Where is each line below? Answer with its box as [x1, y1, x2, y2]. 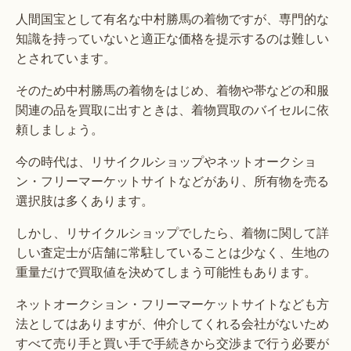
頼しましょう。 [16, 120, 103, 139]
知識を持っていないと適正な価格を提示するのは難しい [16, 29, 329, 48]
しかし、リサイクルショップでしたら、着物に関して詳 [16, 223, 329, 242]
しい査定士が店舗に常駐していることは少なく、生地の [16, 243, 329, 262]
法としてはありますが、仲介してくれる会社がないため [16, 314, 329, 333]
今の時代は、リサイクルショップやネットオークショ [16, 152, 317, 171]
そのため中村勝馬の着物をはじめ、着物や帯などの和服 [16, 81, 329, 100]
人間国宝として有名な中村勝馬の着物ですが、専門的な [16, 9, 329, 28]
